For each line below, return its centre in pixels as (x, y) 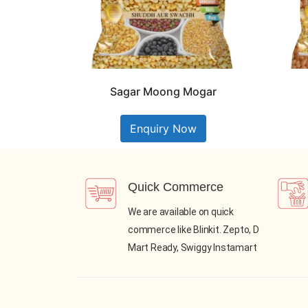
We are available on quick (181, 212)
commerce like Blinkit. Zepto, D (194, 230)
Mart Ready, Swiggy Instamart (192, 248)
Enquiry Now (163, 129)
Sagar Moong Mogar (163, 92)
